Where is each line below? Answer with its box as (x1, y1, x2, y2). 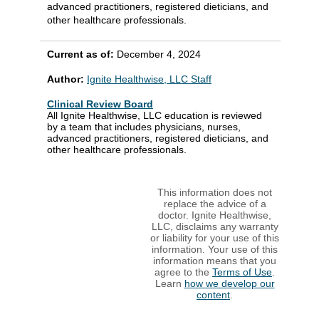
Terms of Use (212, 266, 272, 278)
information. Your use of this (152, 244, 278, 256)
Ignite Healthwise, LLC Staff (87, 73, 211, 85)
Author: (47, 73, 87, 85)
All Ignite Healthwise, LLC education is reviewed (47, 110, 262, 122)
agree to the (155, 266, 212, 278)
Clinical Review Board (47, 98, 153, 110)
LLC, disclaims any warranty (151, 221, 278, 233)
